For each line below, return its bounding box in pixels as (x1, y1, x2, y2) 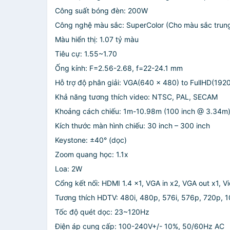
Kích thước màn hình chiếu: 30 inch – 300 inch (55, 121, 210, 130)
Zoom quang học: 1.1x (55, 150, 128, 159)
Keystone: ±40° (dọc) (55, 136, 127, 144)
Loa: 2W (55, 164, 82, 173)
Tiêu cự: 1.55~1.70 (55, 49, 117, 58)
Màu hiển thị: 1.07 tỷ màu (55, 35, 139, 44)
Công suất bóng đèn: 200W (55, 6, 148, 15)
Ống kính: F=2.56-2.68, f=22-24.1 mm (55, 64, 183, 72)
